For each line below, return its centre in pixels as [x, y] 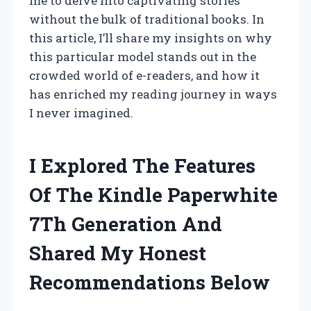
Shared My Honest [118, 253]
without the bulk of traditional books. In [147, 19]
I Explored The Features [142, 166]
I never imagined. [81, 113]
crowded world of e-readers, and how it [144, 76]
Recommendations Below [150, 283]
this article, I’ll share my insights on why [151, 38]
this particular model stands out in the [143, 57]
